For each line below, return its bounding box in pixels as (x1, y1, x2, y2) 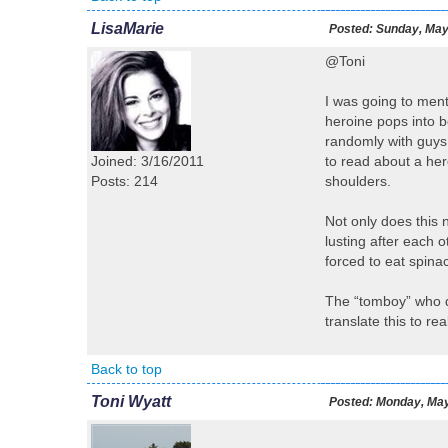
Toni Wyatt (91, 393, 171, 410)
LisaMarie (91, 20, 164, 37)
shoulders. (325, 173, 391, 189)
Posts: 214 (91, 173, 158, 189)
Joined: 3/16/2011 (91, 153, 204, 169)
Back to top (91, 361, 162, 377)
